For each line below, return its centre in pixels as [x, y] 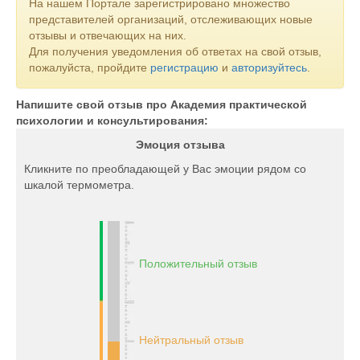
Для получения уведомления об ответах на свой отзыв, [175, 51]
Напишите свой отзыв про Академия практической [162, 104]
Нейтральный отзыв [191, 340]
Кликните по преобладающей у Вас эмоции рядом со [165, 169]
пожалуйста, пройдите [90, 67]
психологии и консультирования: [112, 121]
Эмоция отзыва [180, 145]
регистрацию [184, 67]
